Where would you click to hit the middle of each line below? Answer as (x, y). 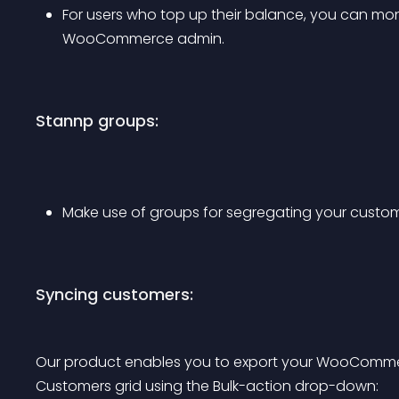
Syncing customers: (114, 294)
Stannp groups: (97, 121)
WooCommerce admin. (143, 39)
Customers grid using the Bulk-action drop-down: (207, 386)
